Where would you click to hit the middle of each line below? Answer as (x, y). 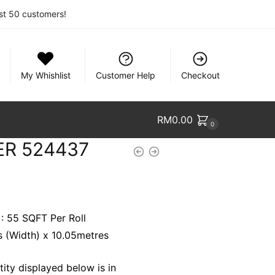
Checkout (200, 75)
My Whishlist (45, 75)
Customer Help (126, 75)
